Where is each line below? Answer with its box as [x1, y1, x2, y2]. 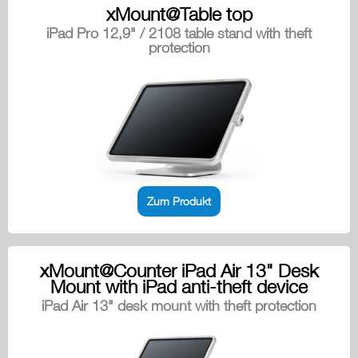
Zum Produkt [147, 194, 211, 209]
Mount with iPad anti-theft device [50, 276, 308, 298]
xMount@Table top [105, 3, 253, 26]
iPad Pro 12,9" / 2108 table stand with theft [46, 25, 312, 42]
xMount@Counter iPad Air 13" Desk [39, 260, 319, 282]
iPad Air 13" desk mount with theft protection [42, 297, 316, 315]
